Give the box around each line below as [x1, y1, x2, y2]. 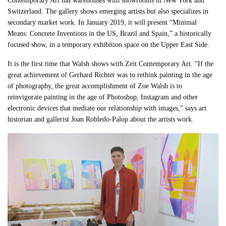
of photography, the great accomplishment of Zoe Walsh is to [8, 82, 183, 90]
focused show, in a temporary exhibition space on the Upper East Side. [8, 40, 210, 48]
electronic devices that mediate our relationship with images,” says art [8, 104, 207, 112]
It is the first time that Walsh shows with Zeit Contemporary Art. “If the [8, 60, 214, 68]
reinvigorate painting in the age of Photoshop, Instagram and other [8, 93, 198, 101]
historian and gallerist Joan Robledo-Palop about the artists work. [8, 115, 194, 123]
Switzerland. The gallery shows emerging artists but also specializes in [8, 7, 209, 15]
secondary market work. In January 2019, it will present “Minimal [8, 18, 197, 26]
